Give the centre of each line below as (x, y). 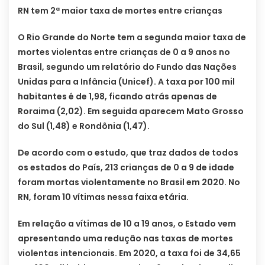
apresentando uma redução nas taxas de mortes (125, 238)
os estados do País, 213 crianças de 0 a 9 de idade (126, 167)
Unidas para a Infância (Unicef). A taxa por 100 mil (126, 81)
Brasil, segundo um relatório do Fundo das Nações (127, 67)
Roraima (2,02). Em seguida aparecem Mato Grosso (131, 111)
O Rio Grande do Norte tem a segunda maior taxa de (132, 37)
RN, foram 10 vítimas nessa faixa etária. (103, 197)
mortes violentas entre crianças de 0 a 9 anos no (124, 52)
